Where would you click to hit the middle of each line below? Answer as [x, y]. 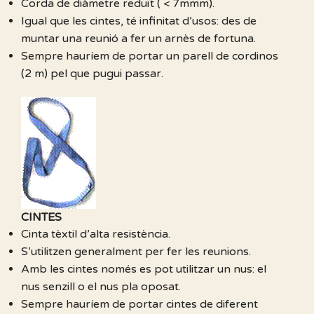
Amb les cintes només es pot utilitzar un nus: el [144, 269]
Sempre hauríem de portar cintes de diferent [139, 304]
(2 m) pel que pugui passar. [92, 73]
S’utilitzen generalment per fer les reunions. [136, 251]
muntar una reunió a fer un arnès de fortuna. [138, 38]
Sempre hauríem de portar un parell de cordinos [150, 56]
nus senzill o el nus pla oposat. [101, 286]
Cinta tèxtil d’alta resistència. [96, 234]
